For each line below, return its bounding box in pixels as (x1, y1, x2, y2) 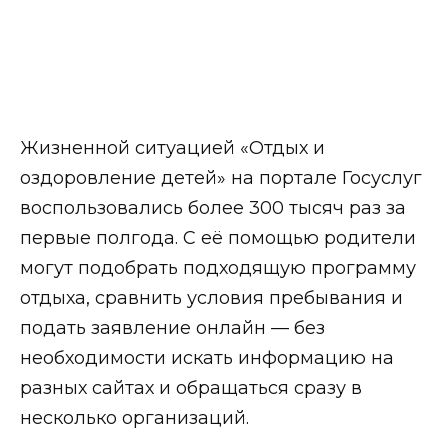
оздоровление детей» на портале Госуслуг (20, 166, 422, 189)
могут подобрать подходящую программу (20, 256, 416, 279)
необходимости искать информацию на (20, 346, 394, 369)
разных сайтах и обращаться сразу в (20, 376, 362, 399)
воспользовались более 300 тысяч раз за (20, 196, 406, 219)
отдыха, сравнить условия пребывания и (20, 286, 403, 309)
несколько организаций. (20, 406, 249, 429)
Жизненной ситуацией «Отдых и (20, 136, 325, 159)
